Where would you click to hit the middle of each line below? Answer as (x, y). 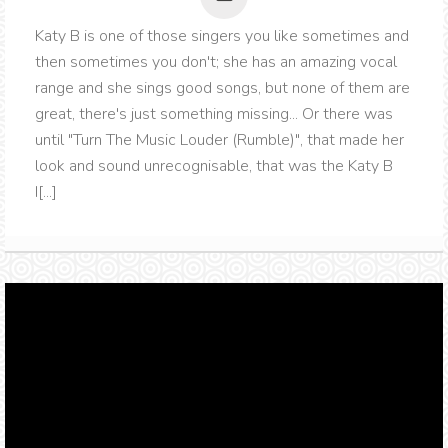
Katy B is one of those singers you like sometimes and (222, 36)
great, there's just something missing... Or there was (214, 114)
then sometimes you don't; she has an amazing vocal (216, 62)
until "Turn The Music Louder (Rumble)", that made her (219, 140)
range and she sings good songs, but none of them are (222, 88)
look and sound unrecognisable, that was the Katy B (214, 166)
